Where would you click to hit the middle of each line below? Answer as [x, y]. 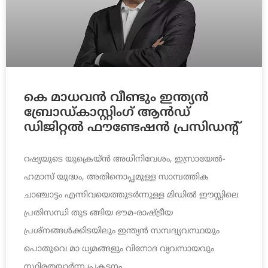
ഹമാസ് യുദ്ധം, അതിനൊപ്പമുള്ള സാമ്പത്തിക [116, 178]
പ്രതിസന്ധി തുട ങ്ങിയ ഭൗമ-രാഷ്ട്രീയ [98, 214]
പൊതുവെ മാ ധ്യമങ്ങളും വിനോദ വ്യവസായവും [119, 249]
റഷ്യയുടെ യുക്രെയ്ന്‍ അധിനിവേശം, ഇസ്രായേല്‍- [125, 160]
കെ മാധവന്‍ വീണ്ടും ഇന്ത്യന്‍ [116, 98]
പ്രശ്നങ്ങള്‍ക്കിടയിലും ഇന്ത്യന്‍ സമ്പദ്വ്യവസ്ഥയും [122, 232]
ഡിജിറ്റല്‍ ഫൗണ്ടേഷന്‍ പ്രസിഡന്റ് [131, 128]
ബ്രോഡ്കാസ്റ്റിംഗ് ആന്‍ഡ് [107, 113]
